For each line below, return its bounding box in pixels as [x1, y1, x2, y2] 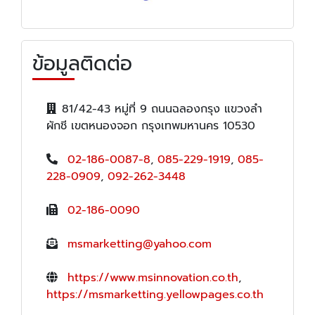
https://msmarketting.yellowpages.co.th [46, 286, 264, 304]
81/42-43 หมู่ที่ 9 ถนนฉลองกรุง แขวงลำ [62, 101, 262, 118]
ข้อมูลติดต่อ [32, 49, 132, 79]
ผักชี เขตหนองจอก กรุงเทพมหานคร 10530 [46, 117, 255, 135]
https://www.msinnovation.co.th [67, 269, 238, 287]
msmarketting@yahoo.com [67, 236, 212, 253]
